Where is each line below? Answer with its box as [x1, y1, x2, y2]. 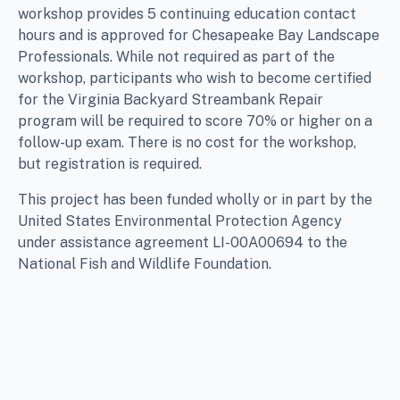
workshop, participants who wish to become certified [18, 69, 371, 87]
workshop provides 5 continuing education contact [18, 4, 356, 22]
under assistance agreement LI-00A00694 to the [18, 233, 347, 251]
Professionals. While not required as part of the [18, 47, 335, 65]
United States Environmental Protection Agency [18, 212, 342, 229]
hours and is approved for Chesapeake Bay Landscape [18, 26, 379, 44]
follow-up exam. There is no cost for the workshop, [18, 133, 356, 151]
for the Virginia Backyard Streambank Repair [18, 90, 323, 108]
